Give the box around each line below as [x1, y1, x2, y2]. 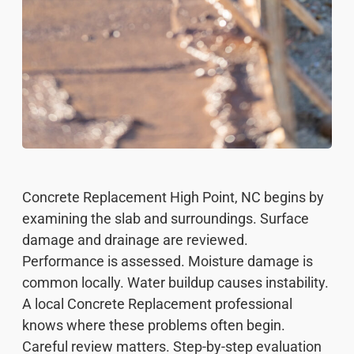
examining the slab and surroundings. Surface [22, 209, 309, 227]
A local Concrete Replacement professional [22, 295, 292, 312]
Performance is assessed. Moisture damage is [22, 252, 313, 269]
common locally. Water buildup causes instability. [22, 273, 329, 291]
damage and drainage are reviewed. [22, 231, 248, 248]
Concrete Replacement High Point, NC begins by [22, 188, 324, 205]
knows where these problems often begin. [22, 316, 285, 333]
